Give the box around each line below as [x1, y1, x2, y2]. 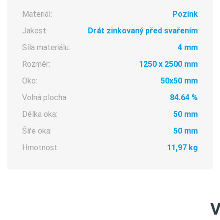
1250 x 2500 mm [138, 59, 198, 69]
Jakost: [22, 26, 48, 35]
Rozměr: [22, 59, 50, 69]
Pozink [172, 9, 198, 19]
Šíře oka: [22, 126, 52, 136]
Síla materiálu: [22, 43, 70, 52]
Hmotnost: [22, 143, 59, 152]
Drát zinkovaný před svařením [87, 26, 198, 35]
